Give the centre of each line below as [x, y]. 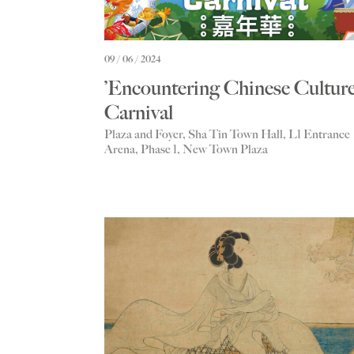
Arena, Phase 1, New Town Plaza [186, 150]
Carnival [139, 113]
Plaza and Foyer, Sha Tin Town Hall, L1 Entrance [227, 135]
